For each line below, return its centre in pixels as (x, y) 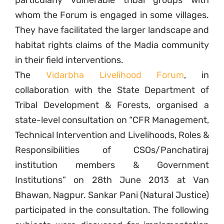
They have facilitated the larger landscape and (112, 30)
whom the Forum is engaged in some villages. (112, 15)
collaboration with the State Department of (112, 90)
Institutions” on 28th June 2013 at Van (112, 180)
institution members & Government (112, 165)
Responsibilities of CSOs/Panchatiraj (112, 150)
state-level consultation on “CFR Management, (112, 120)
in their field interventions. (69, 60)
